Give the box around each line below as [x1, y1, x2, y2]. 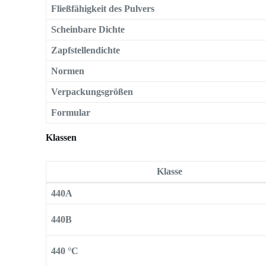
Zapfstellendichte [51, 45, 121, 55]
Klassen [46, 132, 77, 142]
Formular [51, 107, 91, 118]
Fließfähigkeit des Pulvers [51, 3, 155, 14]
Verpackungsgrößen [51, 86, 134, 97]
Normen [51, 65, 85, 76]
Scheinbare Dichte [51, 24, 125, 34]
